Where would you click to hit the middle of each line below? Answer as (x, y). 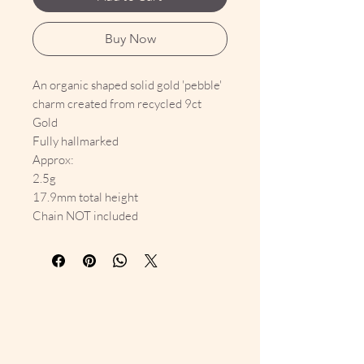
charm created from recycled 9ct (117, 104)
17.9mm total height (85, 197)
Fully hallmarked (76, 141)
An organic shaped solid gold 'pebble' (127, 85)
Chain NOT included (85, 216)
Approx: (53, 160)
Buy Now (130, 39)
